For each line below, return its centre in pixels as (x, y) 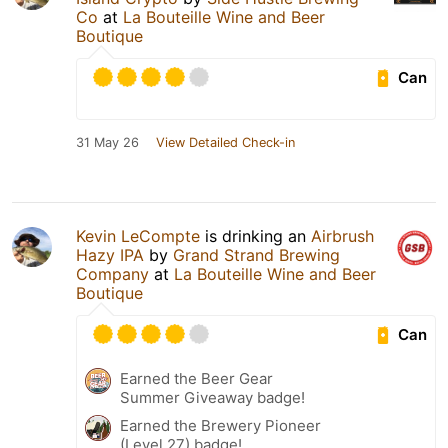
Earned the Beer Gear (196, 378)
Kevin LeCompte (138, 235)
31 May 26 (107, 142)
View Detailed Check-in (225, 142)
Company (112, 273)
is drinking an (255, 235)
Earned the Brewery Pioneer (220, 425)
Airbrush (342, 235)
